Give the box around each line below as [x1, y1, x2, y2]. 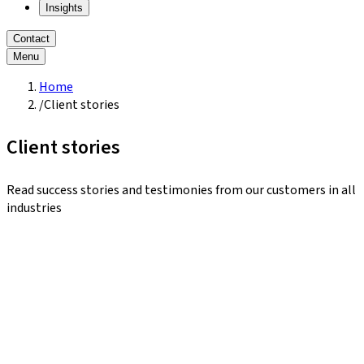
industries [6, 198, 62, 217]
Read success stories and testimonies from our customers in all [6, 180, 356, 199]
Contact [13, 32, 50, 45]
